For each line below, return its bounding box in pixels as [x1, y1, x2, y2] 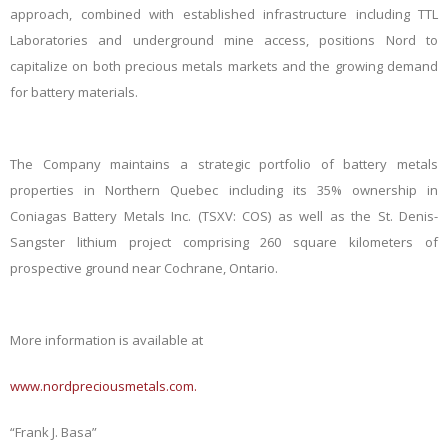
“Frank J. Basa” [10, 423, 97, 441]
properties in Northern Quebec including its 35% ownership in [10, 181, 438, 199]
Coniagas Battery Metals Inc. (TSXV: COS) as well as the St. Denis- [10, 207, 438, 225]
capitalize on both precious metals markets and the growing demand [10, 57, 438, 75]
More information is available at [10, 331, 203, 349]
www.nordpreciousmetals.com [10, 377, 194, 395]
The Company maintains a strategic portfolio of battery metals [10, 155, 438, 173]
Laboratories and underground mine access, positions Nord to [10, 31, 438, 49]
